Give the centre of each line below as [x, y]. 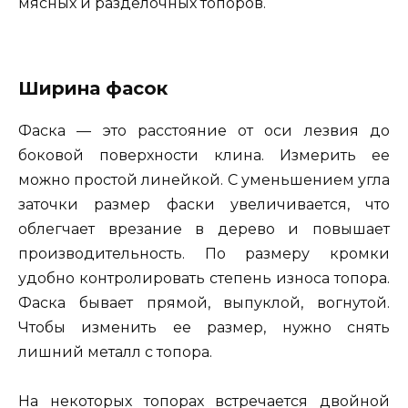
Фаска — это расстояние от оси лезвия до [204, 130]
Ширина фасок [93, 88]
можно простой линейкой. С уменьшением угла [204, 179]
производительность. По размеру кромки [204, 253]
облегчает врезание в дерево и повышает [204, 229]
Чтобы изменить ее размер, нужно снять [204, 327]
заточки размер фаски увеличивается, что [204, 204]
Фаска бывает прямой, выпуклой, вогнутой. [204, 302]
